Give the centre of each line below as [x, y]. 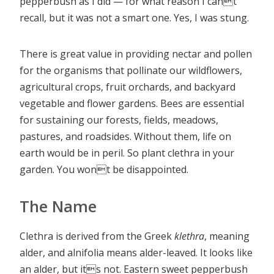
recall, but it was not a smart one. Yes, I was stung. [134, 17]
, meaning [227, 236]
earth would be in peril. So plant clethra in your [127, 153]
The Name [58, 206]
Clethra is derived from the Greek [97, 236]
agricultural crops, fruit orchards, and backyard [128, 87]
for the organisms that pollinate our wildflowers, [131, 70]
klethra [189, 236]
